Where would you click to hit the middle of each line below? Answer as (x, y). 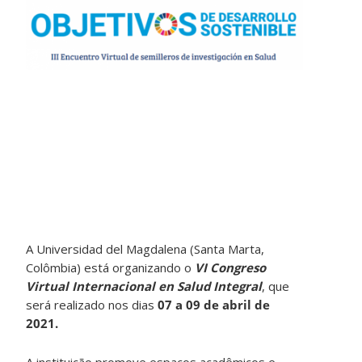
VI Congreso (231, 267)
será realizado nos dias (92, 304)
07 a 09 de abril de (214, 304)
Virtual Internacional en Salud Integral (144, 286)
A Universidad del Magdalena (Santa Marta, (145, 248)
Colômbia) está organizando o (111, 267)
